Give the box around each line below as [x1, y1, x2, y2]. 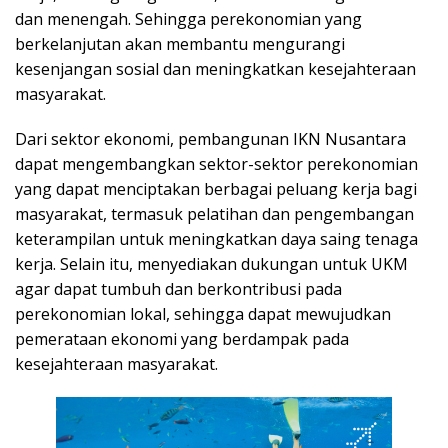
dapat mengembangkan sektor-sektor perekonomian [15, 153, 418, 176]
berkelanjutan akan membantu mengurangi [15, 33, 345, 56]
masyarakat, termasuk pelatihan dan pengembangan [15, 203, 414, 226]
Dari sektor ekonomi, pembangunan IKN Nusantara [15, 128, 406, 151]
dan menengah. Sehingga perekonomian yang [15, 8, 362, 31]
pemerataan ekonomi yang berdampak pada [15, 328, 349, 351]
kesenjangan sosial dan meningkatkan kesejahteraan [15, 58, 416, 81]
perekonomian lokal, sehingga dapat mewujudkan [15, 303, 391, 326]
